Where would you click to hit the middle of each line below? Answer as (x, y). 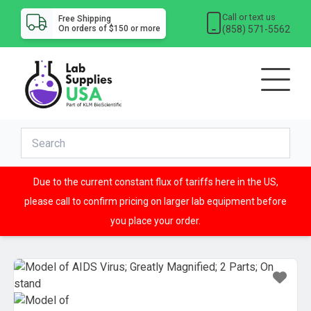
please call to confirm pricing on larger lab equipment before (155, 202)
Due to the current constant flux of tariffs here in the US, (155, 182)
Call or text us (249, 17)
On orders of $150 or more (109, 28)
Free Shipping (84, 19)
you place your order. (155, 221)
